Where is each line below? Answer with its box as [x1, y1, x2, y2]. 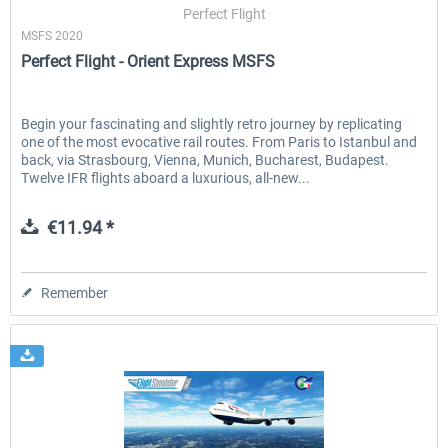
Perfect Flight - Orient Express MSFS [21, 51, 276, 71]
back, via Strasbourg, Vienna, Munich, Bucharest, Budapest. [21, 151, 390, 168]
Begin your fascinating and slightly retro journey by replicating [21, 115, 403, 132]
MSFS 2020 [21, 28, 84, 43]
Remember [41, 284, 109, 301]
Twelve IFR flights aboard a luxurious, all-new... [21, 169, 311, 186]
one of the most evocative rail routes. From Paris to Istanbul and [21, 133, 418, 150]
